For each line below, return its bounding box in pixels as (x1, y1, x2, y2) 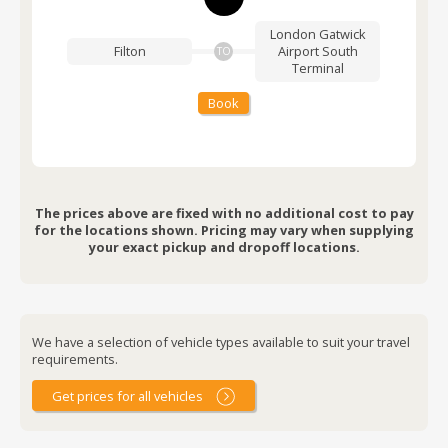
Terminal (291, 58, 344, 77)
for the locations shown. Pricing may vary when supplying (34, 220, 414, 239)
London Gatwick (269, 24, 366, 43)
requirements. (32, 349, 119, 368)
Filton (113, 41, 146, 60)
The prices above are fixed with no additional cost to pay (34, 203, 414, 222)
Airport (277, 41, 322, 60)
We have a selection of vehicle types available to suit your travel (32, 332, 411, 351)
